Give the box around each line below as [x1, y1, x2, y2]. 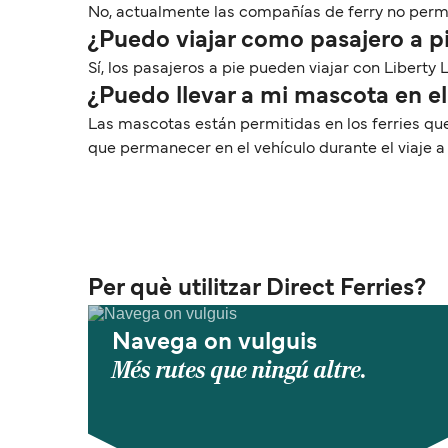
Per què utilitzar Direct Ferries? [88, 278, 426, 300]
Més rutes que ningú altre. [112, 356, 367, 385]
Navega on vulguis [112, 332, 317, 354]
